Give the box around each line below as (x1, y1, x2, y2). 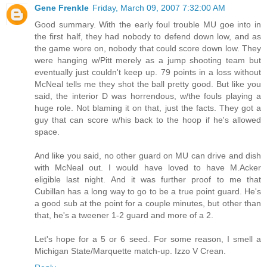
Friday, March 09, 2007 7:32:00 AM (92, 2, 225, 13)
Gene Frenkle (35, 2, 89, 13)
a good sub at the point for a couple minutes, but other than (35, 198, 261, 208)
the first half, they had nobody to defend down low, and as (35, 31, 261, 41)
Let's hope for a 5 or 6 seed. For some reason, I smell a (35, 234, 261, 244)
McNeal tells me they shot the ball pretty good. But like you (35, 79, 261, 89)
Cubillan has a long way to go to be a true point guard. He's (35, 186, 261, 196)
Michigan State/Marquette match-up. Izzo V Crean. (35, 246, 226, 256)
